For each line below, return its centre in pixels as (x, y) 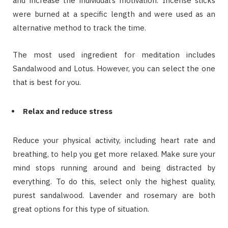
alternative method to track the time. (79, 28)
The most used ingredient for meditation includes (114, 55)
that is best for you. (47, 82)
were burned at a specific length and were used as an (114, 14)
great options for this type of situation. (81, 209)
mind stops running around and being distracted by (114, 168)
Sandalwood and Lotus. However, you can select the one (114, 69)
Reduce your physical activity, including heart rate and (114, 140)
